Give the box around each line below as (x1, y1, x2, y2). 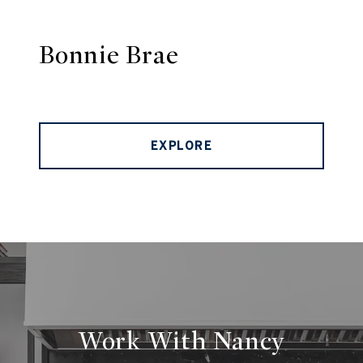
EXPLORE (150, 139, 213, 153)
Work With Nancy (77, 326, 286, 357)
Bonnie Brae (39, 40, 179, 71)
